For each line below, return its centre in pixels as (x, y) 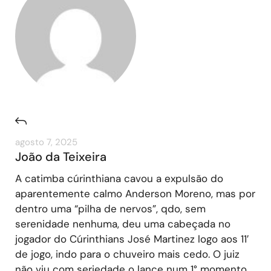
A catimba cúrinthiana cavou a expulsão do (119, 178)
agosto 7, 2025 (46, 142)
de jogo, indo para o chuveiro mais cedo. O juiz (127, 254)
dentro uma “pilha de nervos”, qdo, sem (110, 208)
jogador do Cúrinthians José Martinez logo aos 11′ (132, 239)
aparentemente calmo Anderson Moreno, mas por (135, 193)
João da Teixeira (61, 156)
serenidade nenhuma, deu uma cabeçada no (123, 224)
